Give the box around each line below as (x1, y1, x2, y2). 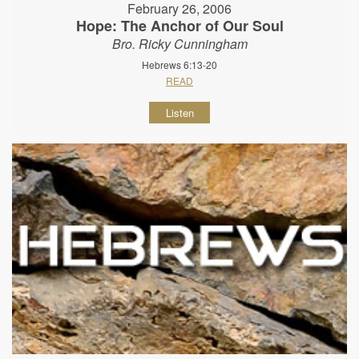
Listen (165, 104, 194, 120)
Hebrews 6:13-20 (142, 57, 217, 71)
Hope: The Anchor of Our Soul (75, 14, 284, 36)
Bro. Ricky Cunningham (111, 34, 248, 53)
